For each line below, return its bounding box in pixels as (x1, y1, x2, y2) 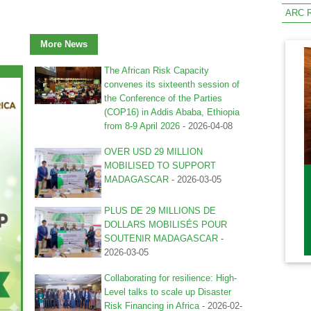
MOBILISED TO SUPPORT (103, 160, 216, 171)
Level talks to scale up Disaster (103, 287, 231, 298)
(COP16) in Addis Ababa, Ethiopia (103, 107, 239, 118)
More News (40, 39, 87, 50)
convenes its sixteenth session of (103, 79, 239, 90)
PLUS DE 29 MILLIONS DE (103, 205, 216, 217)
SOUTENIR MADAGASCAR (103, 233, 218, 244)
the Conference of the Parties (103, 93, 222, 104)
